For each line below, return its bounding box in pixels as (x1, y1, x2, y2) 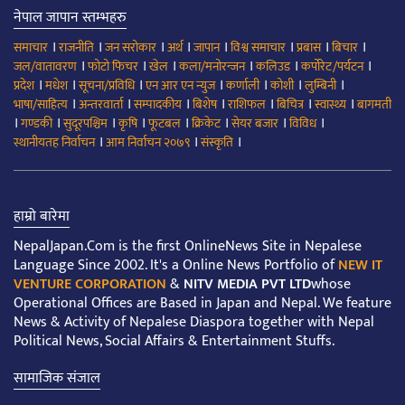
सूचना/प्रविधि (79, 75, 135, 97)
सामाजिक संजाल (14, 366, 100, 391)
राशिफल (228, 94, 266, 116)
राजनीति (59, 37, 94, 59)
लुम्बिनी (305, 75, 336, 97)
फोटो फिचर (88, 56, 138, 78)
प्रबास (297, 37, 321, 59)
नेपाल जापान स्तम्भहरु (14, 5, 127, 31)
